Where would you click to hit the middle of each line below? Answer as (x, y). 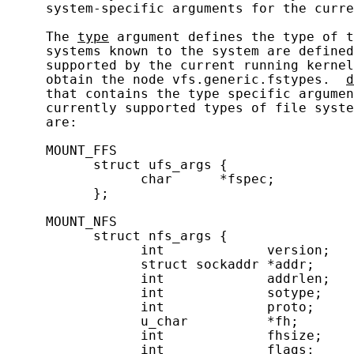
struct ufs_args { (117, 165)
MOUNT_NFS (62, 222)
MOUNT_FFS (62, 151)
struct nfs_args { (117, 236)
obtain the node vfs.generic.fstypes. (176, 79)
